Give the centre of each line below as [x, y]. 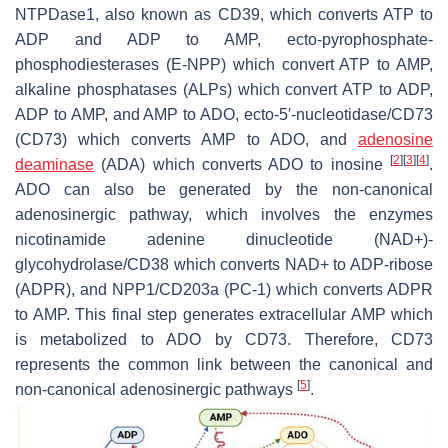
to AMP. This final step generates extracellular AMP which [224, 314]
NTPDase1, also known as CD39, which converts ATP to [224, 14]
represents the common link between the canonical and [224, 364]
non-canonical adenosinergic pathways [156, 389]
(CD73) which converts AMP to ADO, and [186, 139]
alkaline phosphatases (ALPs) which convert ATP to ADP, [224, 89]
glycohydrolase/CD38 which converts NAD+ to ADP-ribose [224, 264]
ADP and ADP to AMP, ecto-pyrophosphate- [224, 39]
